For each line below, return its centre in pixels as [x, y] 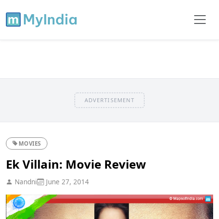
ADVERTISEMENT [109, 100]
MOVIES [30, 143]
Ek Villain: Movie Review [76, 164]
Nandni [25, 181]
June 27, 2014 [66, 181]
